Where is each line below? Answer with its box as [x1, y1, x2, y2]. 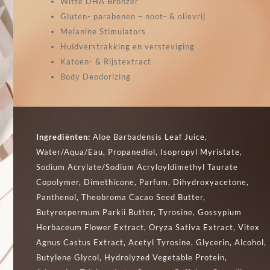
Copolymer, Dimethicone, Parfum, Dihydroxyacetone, [36, 177, 250, 187]
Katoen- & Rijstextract [60, 56, 152, 66]
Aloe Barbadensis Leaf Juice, [93, 131, 208, 142]
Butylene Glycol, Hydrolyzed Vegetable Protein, [36, 252, 228, 262]
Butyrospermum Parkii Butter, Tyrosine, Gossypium [36, 207, 242, 217]
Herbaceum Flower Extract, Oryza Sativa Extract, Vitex [36, 222, 260, 232]
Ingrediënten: [36, 131, 93, 142]
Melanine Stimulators [60, 26, 146, 36]
